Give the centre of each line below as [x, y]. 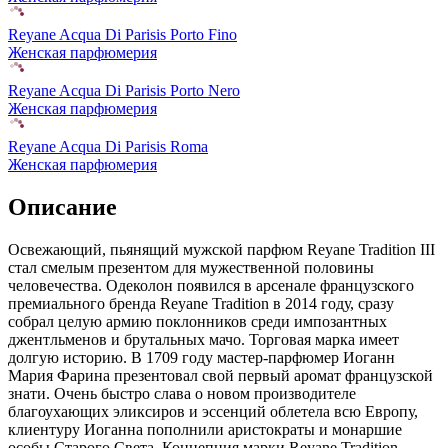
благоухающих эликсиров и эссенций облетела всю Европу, [213, 412]
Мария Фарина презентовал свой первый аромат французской [220, 376]
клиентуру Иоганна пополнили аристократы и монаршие [205, 430]
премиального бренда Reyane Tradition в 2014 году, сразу [201, 304]
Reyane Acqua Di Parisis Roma [108, 147]
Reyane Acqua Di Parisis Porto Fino [122, 35]
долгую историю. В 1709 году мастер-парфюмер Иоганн [201, 358]
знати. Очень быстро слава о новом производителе [182, 394]
